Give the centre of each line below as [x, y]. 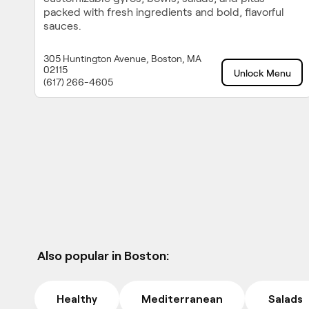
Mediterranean [182, 298]
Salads [286, 298]
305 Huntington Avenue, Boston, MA [122, 59]
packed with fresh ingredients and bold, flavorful [164, 12]
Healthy [77, 298]
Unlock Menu [262, 73]
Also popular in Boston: [103, 255]
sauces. [62, 26]
